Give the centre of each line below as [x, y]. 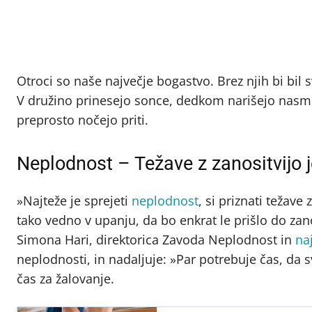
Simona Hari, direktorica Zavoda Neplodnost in [156, 239]
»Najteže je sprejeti [74, 200]
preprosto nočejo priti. [83, 119]
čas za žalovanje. [65, 278]
